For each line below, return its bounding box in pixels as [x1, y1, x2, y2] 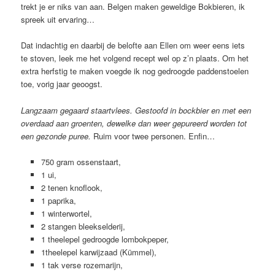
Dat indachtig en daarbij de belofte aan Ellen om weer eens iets [21, 39, 246, 52]
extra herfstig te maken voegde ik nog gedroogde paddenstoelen [21, 65, 249, 77]
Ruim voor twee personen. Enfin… [91, 130, 215, 142]
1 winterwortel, [41, 207, 92, 219]
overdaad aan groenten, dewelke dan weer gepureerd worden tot [21, 117, 247, 129]
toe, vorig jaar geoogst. [21, 78, 103, 90]
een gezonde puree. [21, 130, 91, 142]
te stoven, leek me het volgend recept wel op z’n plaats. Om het [21, 52, 249, 64]
